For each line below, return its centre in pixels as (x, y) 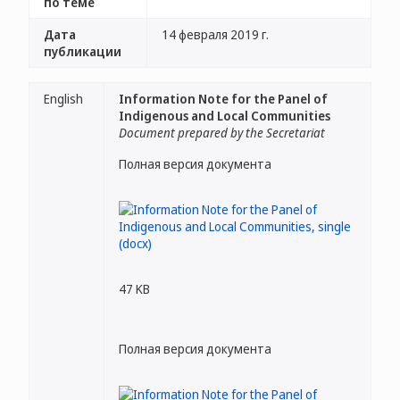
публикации (83, 51)
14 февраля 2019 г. (215, 34)
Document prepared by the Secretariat (222, 133)
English (63, 99)
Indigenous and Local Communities (225, 116)
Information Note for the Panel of (223, 99)
